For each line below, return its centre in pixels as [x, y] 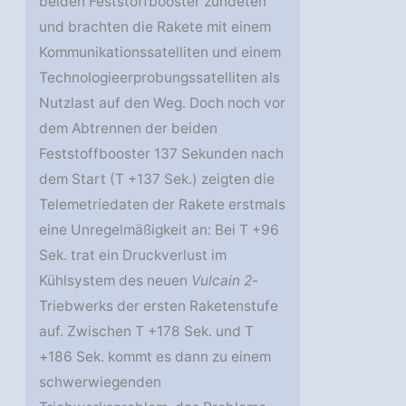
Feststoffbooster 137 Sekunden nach [162, 154]
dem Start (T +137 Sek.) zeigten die [157, 179]
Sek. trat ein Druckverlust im [133, 256]
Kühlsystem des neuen [116, 281]
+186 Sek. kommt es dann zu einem [155, 357]
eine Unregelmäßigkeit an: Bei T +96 [159, 230]
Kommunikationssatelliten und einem [160, 53]
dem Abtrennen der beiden [129, 129]
